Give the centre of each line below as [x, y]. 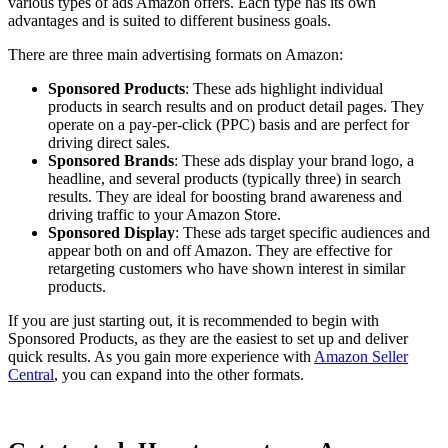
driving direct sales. [109, 142]
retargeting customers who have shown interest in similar [226, 268]
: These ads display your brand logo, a [294, 160]
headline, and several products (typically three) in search [224, 178]
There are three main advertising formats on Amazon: [175, 54]
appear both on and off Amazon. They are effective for [220, 250]
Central [31, 374]
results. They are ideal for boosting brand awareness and [225, 196]
